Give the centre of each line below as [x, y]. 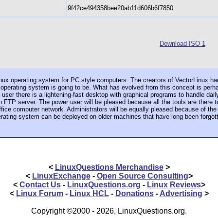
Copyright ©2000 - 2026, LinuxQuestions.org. [109, 211]
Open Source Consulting [142, 176]
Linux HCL [89, 193]
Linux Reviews [174, 185]
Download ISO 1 [182, 44]
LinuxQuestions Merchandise [109, 167]
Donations [134, 193]
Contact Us [40, 185]
